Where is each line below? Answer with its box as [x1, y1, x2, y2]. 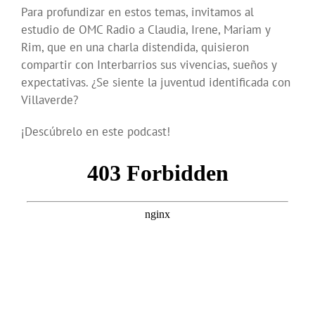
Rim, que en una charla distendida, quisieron [21, 39, 249, 56]
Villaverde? [21, 92, 78, 108]
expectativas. [21, 75, 91, 91]
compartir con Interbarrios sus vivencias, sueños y [21, 57, 276, 73]
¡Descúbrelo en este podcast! [21, 124, 170, 140]
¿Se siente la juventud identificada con [91, 75, 290, 91]
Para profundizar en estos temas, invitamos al [21, 4, 254, 20]
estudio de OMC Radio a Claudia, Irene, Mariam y [21, 22, 270, 38]
